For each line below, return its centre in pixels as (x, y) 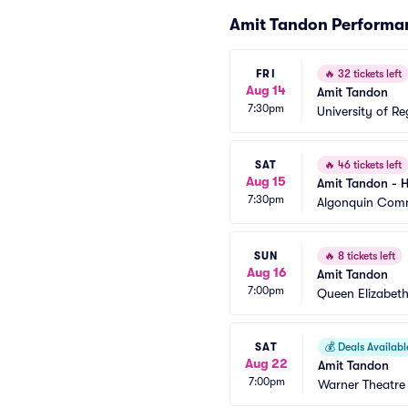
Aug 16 (266, 272)
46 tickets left (368, 165)
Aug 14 (266, 90)
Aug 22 (266, 363)
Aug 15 (266, 181)
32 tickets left (368, 74)
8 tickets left (365, 256)
